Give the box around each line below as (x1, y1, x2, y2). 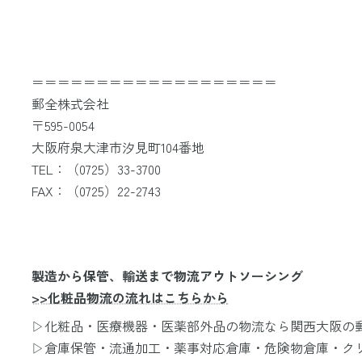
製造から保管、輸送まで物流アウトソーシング (31, 266, 303, 285)
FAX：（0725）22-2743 (31, 181, 161, 200)
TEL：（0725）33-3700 (31, 159, 161, 179)
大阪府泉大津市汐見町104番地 (31, 137, 204, 157)
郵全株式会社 (31, 94, 109, 113)
